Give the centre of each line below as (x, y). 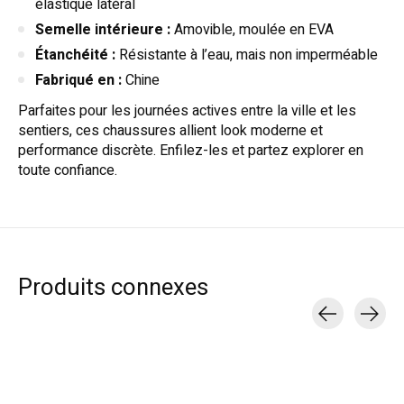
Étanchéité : (75, 55)
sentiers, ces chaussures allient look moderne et (170, 131)
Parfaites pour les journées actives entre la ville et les (187, 111)
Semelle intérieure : (103, 30)
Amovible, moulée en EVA (252, 30)
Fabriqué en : (78, 81)
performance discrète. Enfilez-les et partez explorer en (191, 151)
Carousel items (65, 340)
